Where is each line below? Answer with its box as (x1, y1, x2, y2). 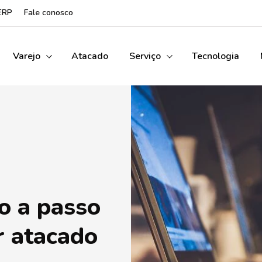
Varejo (13, 50, 40, 63)
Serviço (129, 50, 161, 63)
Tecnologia (192, 50, 239, 63)
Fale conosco (24, 7, 73, 18)
